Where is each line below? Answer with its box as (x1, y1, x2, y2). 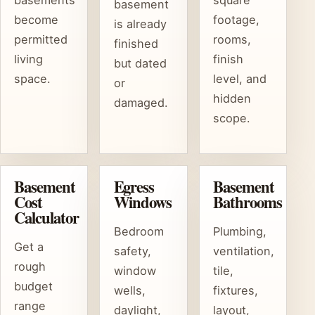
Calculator (14, 206, 79, 230)
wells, (113, 283, 146, 298)
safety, (113, 244, 151, 259)
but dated (113, 56, 167, 71)
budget (14, 279, 53, 294)
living (14, 52, 44, 67)
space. (14, 72, 51, 86)
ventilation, (212, 244, 274, 259)
